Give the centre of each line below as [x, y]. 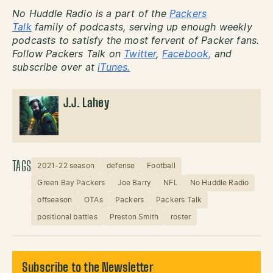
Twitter [140, 55]
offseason [55, 200]
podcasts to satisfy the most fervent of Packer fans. [136, 41]
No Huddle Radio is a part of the [91, 14]
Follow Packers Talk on [68, 55]
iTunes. [114, 68]
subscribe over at [55, 68]
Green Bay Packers [71, 183]
